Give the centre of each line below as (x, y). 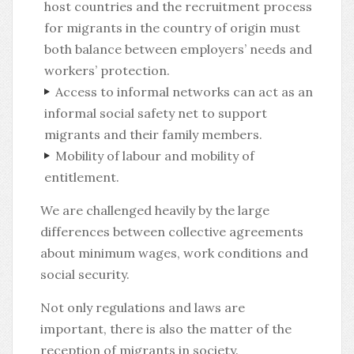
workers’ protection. (107, 70)
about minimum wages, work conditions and (174, 253)
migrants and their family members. (153, 134)
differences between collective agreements (172, 232)
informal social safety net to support (156, 113)
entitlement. (82, 177)
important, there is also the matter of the (166, 329)
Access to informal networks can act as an (184, 92)
